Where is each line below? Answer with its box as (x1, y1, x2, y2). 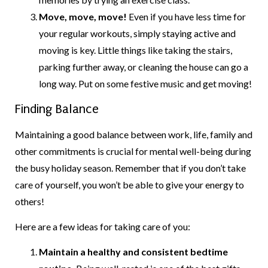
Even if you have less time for (127, 11, 246, 23)
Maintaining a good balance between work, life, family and (15, 128, 252, 140)
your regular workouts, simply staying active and (39, 28, 236, 39)
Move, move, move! (39, 11, 127, 23)
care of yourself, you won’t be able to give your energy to (15, 178, 244, 190)
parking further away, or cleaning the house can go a (39, 61, 248, 73)
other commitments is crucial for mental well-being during (15, 145, 251, 157)
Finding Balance (15, 101, 102, 116)
